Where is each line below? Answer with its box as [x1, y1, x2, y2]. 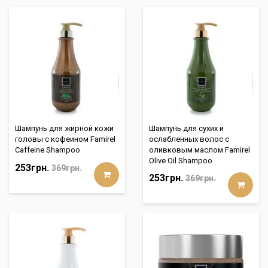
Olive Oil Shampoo [149, 156, 212, 165]
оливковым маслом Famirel [149, 145, 250, 154]
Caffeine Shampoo [15, 145, 80, 154]
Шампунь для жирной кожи [15, 124, 114, 133]
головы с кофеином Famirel [15, 135, 115, 144]
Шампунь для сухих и [149, 124, 224, 133]
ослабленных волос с [149, 135, 229, 144]
